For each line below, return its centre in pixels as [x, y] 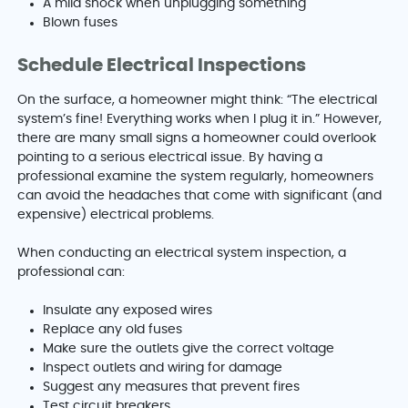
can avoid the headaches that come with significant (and [200, 196]
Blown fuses [82, 23]
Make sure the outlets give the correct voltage [191, 349]
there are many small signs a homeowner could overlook [197, 139]
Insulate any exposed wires [130, 311]
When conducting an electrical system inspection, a [182, 254]
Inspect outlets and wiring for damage [163, 368]
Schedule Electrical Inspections [164, 66]
